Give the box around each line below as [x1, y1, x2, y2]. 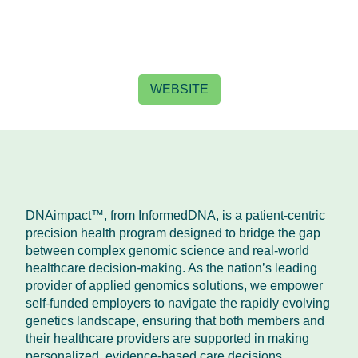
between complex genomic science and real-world [26, 243, 309, 257]
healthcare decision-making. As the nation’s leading [26, 261, 317, 275]
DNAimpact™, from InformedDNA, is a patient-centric [26, 208, 325, 222]
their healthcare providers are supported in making [26, 331, 309, 345]
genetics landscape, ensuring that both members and [26, 313, 324, 328]
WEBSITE [149, 82, 209, 96]
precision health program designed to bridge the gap [26, 225, 320, 240]
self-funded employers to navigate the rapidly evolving [26, 296, 330, 310]
